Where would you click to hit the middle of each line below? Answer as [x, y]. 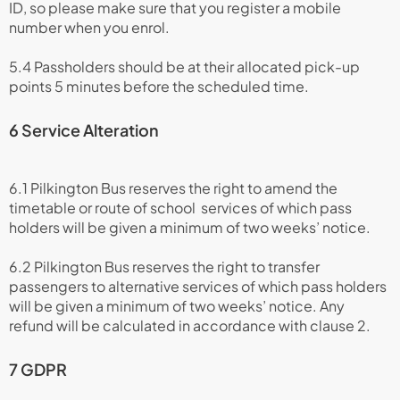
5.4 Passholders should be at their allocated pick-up [184, 67]
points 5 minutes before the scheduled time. [159, 86]
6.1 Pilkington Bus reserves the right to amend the [173, 188]
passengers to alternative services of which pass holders [198, 286]
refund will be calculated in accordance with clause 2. [190, 325]
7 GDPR [38, 369]
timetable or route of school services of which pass [180, 208]
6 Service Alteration [84, 130]
